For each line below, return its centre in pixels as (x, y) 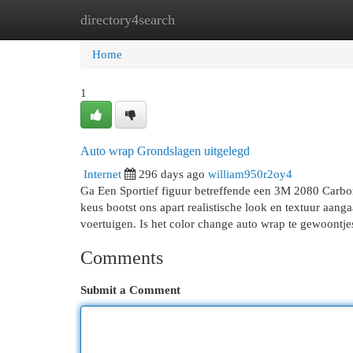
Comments (122, 258)
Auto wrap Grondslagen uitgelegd (165, 151)
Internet (102, 174)
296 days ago (172, 174)
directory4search (128, 20)
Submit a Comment (130, 290)
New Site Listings (201, 19)
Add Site (288, 19)
